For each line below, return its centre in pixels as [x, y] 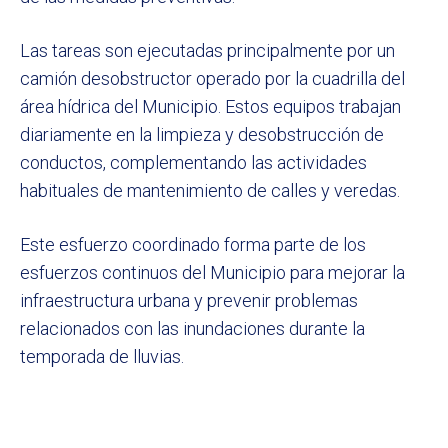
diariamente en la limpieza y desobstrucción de [202, 135]
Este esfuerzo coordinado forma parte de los [193, 245]
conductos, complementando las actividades [193, 163]
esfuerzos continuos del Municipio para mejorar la [212, 273]
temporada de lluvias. [102, 357]
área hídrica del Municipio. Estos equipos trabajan [210, 107]
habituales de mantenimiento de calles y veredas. [210, 191]
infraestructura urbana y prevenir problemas [189, 301]
